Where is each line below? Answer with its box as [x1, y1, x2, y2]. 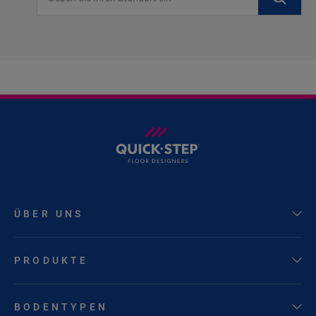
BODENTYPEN [14, 300, 108, 312]
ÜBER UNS [14, 207, 84, 219]
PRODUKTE [14, 254, 89, 266]
